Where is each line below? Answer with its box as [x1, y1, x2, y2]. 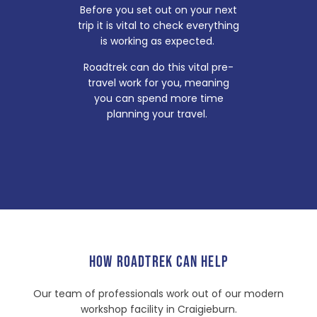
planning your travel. [107, 106, 210, 121]
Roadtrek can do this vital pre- [83, 59, 234, 74]
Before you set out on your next [80, 3, 237, 18]
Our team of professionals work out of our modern [33, 287, 284, 301]
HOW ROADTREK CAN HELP [88, 253, 229, 272]
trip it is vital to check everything [78, 18, 239, 33]
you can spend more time [93, 91, 224, 105]
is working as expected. [100, 34, 217, 49]
